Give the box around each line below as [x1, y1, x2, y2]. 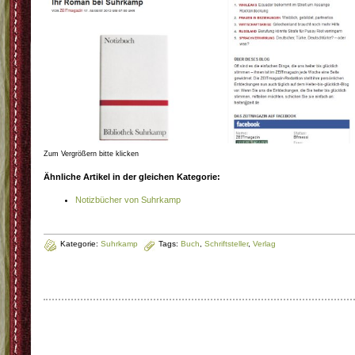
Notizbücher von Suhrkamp [75, 194, 181, 204]
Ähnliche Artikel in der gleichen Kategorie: [44, 171, 220, 181]
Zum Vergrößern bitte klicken [44, 149, 139, 158]
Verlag [253, 239, 276, 248]
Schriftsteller [204, 239, 248, 248]
